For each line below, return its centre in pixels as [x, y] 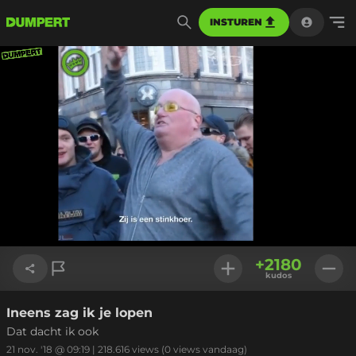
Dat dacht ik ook [52, 331]
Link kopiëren [63, 315]
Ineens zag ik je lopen [79, 313]
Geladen [195, 218]
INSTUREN [236, 22]
